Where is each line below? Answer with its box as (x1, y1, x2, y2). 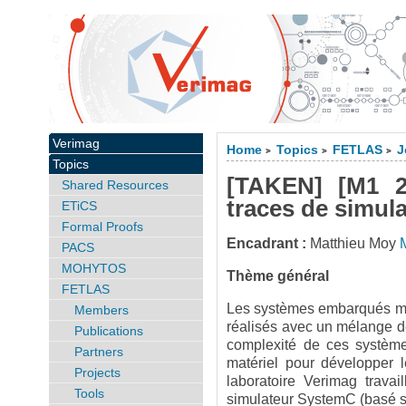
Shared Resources (61, 178, 169, 192)
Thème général (227, 268, 330, 284)
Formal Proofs (61, 219, 143, 234)
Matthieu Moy (306, 236, 401, 251)
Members (73, 303, 129, 317)
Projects (73, 365, 121, 380)
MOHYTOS (61, 261, 126, 275)
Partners (73, 344, 123, 359)
